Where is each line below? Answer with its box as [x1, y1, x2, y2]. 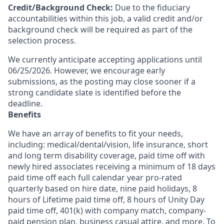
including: [8, 139, 47, 150]
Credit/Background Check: [8, 2, 113, 13]
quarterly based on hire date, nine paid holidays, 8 [8, 183, 197, 194]
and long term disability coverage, [8, 150, 136, 161]
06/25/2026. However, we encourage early [8, 65, 165, 76]
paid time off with [136, 150, 205, 161]
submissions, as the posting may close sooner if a [8, 76, 195, 87]
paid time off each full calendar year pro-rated [8, 172, 182, 183]
